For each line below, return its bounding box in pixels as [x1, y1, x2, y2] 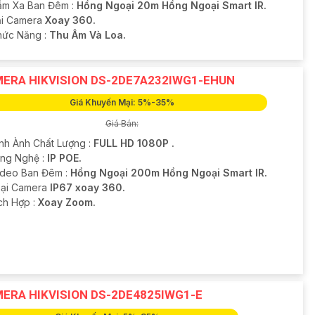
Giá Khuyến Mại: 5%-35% [69, 97, 174, 108]
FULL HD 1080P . [93, 137, 174, 150]
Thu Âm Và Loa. [49, 29, 126, 41]
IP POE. [46, 152, 82, 165]
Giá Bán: [105, 118, 139, 129]
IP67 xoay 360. [49, 181, 125, 194]
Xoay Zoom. [37, 196, 96, 209]
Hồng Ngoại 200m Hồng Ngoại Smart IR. [70, 167, 267, 179]
